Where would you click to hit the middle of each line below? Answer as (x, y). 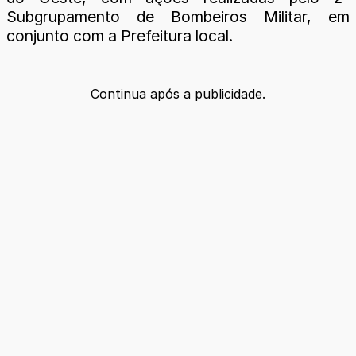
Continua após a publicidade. (178, 94)
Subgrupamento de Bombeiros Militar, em (178, 16)
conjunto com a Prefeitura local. (120, 35)
